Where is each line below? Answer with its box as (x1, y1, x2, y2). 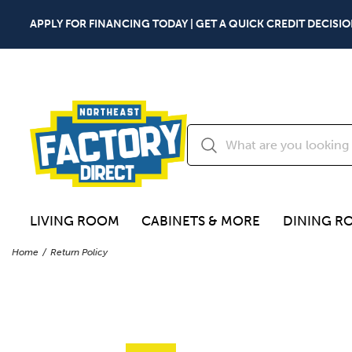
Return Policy (50, 246, 108, 258)
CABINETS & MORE (141, 213, 261, 229)
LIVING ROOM (30, 213, 119, 229)
